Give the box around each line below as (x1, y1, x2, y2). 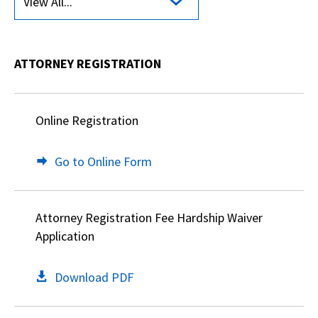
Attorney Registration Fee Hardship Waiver (35, 209, 263, 226)
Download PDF (55, 269, 133, 285)
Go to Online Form (55, 153, 152, 170)
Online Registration (35, 112, 138, 128)
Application (35, 228, 94, 244)
